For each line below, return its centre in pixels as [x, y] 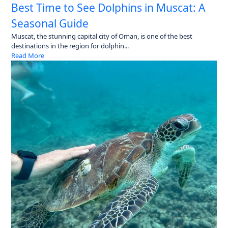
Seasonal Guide [50, 24]
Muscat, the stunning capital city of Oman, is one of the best [102, 36]
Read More [28, 56]
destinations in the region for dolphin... [70, 46]
